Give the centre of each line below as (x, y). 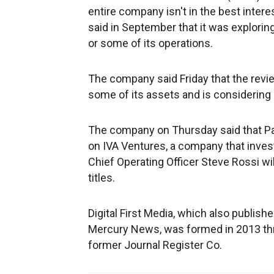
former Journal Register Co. (155, 245)
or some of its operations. (150, 43)
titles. (102, 178)
